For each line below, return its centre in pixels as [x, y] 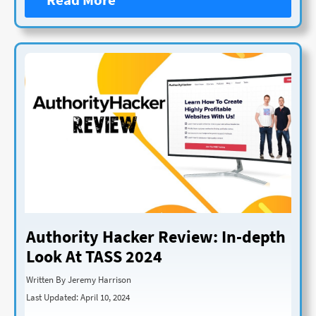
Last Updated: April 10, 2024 [78, 297]
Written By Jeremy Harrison [79, 280]
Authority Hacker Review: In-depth [156, 237]
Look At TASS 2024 [94, 257]
